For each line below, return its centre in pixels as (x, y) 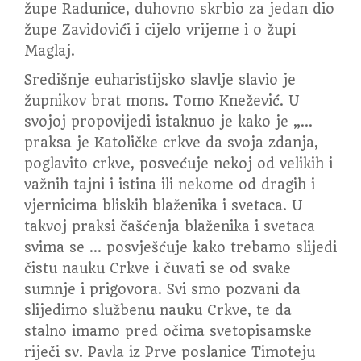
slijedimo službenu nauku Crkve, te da (158, 310)
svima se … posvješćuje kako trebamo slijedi (180, 247)
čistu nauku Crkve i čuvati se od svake (158, 268)
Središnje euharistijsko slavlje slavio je (160, 80)
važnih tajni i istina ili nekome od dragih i (170, 185)
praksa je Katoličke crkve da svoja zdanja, (171, 143)
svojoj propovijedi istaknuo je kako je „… (168, 122)
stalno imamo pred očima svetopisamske (168, 331)
